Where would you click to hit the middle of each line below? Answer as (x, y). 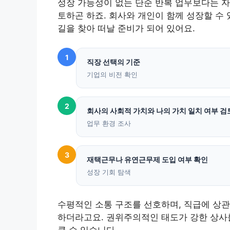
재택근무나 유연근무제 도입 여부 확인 (147, 160)
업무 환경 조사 (109, 123)
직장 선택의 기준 (113, 62)
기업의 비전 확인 (112, 75)
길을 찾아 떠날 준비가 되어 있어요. (126, 28)
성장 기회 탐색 (109, 172)
